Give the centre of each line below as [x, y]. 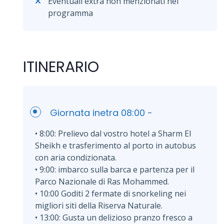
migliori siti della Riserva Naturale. [99, 205]
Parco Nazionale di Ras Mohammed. [102, 181]
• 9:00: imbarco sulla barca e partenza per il [115, 169]
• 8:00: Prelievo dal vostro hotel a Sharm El [113, 133]
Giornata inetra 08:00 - [101, 112]
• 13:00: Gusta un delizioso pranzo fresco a [114, 217]
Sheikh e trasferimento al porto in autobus [115, 145]
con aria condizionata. [76, 157]
